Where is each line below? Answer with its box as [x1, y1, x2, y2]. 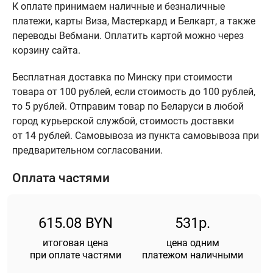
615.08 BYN [38, 214, 113, 232]
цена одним [166, 237, 219, 249]
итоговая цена [43, 237, 108, 249]
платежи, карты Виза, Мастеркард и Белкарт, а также [12, 15, 255, 27]
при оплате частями [30, 249, 121, 261]
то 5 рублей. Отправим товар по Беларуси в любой [12, 101, 244, 112]
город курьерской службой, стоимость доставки [12, 115, 234, 127]
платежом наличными [142, 249, 243, 261]
